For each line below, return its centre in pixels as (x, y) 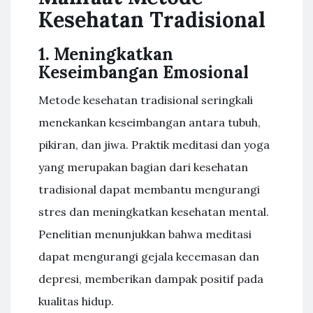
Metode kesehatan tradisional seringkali (146, 100)
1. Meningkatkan (106, 54)
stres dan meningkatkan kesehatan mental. (154, 212)
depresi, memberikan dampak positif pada (151, 279)
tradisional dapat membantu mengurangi (149, 189)
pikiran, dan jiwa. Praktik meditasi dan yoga (154, 145)
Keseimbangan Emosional (144, 72)
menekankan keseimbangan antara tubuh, (150, 122)
